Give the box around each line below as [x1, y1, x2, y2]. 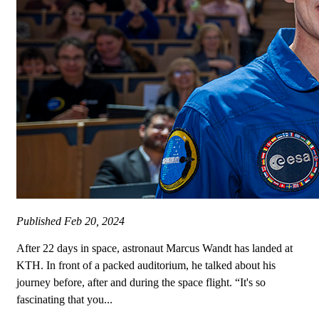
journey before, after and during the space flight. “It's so [16, 276, 266, 289]
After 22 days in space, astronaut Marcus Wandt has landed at [16, 242, 293, 255]
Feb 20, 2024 [64, 215, 125, 228]
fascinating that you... [16, 293, 113, 306]
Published [16, 215, 64, 228]
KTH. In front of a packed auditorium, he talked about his [16, 259, 276, 272]
